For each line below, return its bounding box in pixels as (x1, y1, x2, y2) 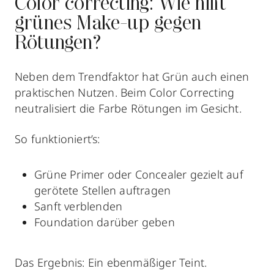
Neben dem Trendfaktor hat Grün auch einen (15, 69, 250, 84)
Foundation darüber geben (34, 215, 175, 230)
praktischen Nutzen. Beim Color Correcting (15, 85, 235, 100)
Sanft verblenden (34, 199, 123, 214)
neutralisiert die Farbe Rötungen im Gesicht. (15, 101, 242, 116)
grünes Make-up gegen (15, 15, 201, 35)
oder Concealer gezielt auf (107, 167, 243, 182)
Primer (70, 167, 108, 182)
